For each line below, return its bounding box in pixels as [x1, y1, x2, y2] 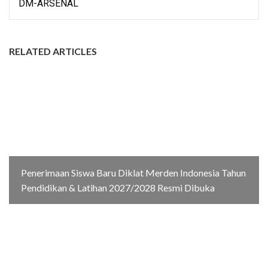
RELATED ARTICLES [9, 45, 97, 57]
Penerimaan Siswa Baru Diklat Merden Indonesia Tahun [21, 166, 246, 178]
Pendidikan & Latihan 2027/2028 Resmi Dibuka [21, 181, 215, 193]
